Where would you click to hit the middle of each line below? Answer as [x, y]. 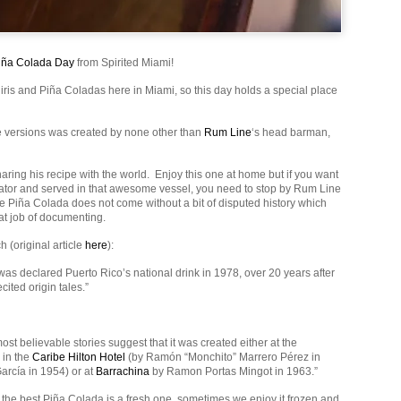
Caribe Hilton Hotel [79, 357]
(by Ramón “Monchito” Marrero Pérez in [223, 357]
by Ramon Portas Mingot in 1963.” [234, 371]
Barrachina [123, 371]
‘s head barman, [291, 132]
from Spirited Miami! [124, 63]
